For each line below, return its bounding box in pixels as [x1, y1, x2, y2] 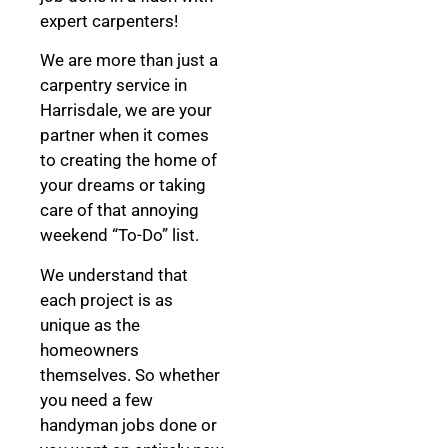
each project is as [40, 289, 173, 310]
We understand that [40, 264, 188, 285]
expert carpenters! [40, 11, 182, 32]
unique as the [40, 314, 140, 335]
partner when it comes [40, 125, 209, 146]
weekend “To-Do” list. [40, 225, 199, 246]
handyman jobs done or [40, 414, 217, 435]
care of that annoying [40, 200, 199, 221]
